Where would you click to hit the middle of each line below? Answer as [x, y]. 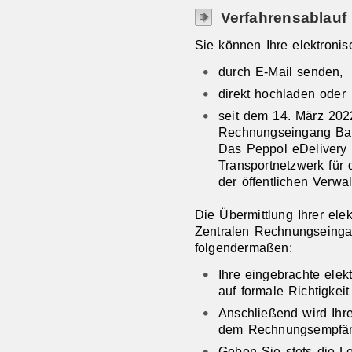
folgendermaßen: [243, 247]
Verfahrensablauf [284, 17]
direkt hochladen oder [282, 94]
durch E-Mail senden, [280, 72]
